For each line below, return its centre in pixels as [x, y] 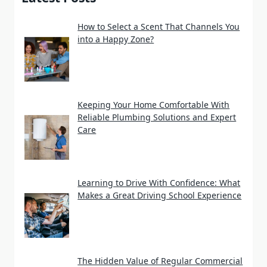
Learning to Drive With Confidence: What [159, 183]
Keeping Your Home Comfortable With [154, 105]
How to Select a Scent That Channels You [159, 27]
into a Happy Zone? [116, 39]
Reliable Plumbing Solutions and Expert [157, 117]
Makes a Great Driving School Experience [160, 195]
